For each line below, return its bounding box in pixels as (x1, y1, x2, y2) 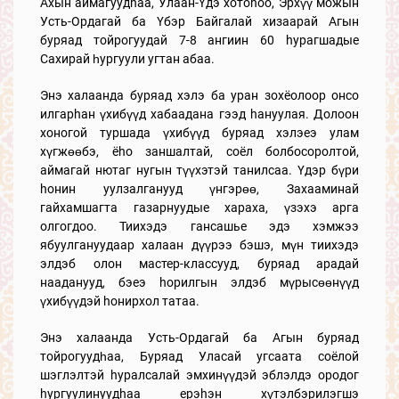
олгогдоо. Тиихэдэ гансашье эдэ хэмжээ (40, 218, 359, 233)
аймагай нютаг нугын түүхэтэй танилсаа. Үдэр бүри (40, 162, 359, 177)
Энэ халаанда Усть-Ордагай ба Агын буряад (40, 330, 359, 345)
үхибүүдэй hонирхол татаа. (40, 293, 199, 308)
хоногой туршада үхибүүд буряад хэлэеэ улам (40, 125, 359, 140)
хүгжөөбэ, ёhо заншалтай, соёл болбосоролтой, (40, 143, 359, 159)
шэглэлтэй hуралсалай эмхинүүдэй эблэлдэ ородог (40, 367, 359, 382)
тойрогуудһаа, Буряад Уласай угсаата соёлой (40, 348, 359, 363)
